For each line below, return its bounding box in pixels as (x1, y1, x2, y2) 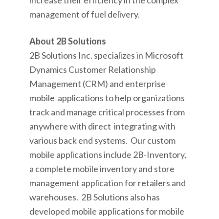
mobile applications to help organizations (29, 92, 185, 103)
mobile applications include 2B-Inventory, (29, 149, 186, 160)
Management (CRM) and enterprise (29, 78, 166, 89)
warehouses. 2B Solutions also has (29, 192, 160, 202)
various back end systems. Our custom (29, 135, 175, 146)
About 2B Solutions (29, 36, 106, 46)
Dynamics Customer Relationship (29, 64, 156, 75)
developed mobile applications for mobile (29, 206, 184, 217)
